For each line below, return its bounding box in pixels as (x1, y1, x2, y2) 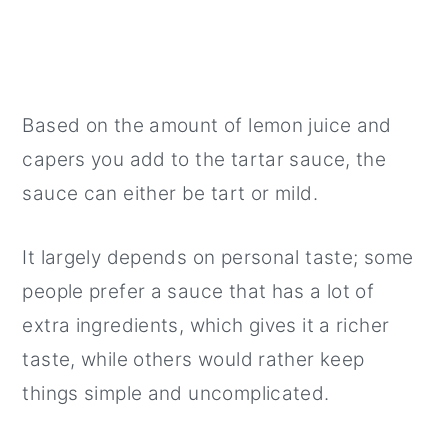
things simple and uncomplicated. (22, 381, 330, 405)
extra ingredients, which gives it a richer (22, 313, 390, 337)
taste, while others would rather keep (22, 347, 365, 371)
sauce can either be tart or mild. (22, 181, 318, 205)
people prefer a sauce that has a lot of (22, 279, 375, 303)
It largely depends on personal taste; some (22, 245, 414, 269)
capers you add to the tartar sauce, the (22, 147, 387, 171)
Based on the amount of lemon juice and (22, 113, 392, 137)
